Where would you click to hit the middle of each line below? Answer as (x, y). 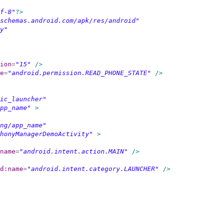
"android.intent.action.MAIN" (74, 151)
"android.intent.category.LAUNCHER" (93, 169)
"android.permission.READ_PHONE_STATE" (79, 73)
